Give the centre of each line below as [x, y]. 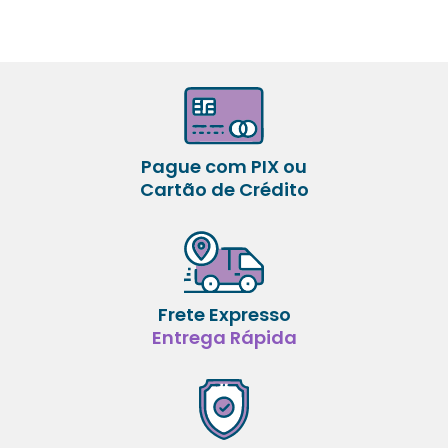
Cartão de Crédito [224, 190]
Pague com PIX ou [224, 167]
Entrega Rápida [224, 337]
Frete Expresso [224, 314]
